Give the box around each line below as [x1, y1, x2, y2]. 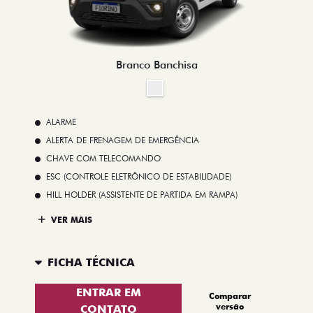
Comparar [209, 291, 252, 302]
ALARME [46, 117, 76, 128]
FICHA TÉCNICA [48, 255, 135, 269]
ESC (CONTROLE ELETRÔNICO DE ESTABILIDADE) [46, 171, 231, 182]
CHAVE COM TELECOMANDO [46, 153, 161, 164]
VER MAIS [48, 214, 92, 225]
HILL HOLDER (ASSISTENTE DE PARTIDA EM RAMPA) [46, 189, 238, 201]
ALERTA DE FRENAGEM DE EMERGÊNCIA [46, 135, 199, 146]
